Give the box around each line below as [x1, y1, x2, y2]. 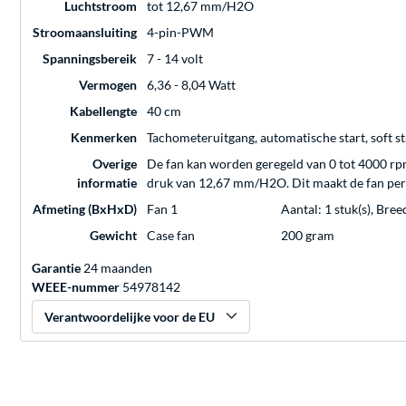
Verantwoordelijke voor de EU [44, 309, 215, 325]
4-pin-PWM [147, 24, 214, 41]
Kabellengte [70, 103, 137, 120]
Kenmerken [71, 130, 137, 146]
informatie [77, 175, 137, 191]
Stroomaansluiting [33, 24, 137, 41]
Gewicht [90, 227, 137, 244]
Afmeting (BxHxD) [33, 201, 137, 217]
